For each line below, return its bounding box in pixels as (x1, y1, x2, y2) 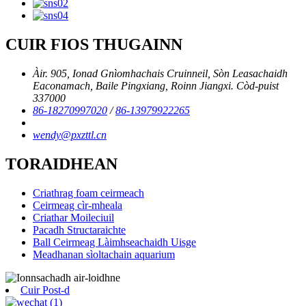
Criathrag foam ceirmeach (33, 186, 144, 199)
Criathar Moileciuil (33, 211, 114, 223)
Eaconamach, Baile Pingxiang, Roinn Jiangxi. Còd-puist (33, 79, 279, 92)
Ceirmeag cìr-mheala (33, 199, 122, 211)
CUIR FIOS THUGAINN (5, 35, 182, 53)
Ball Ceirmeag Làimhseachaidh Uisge (33, 236, 196, 248)
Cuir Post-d (20, 283, 70, 296)
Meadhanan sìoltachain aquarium (33, 248, 175, 260)
